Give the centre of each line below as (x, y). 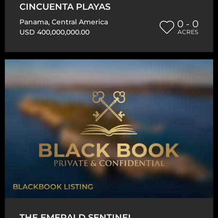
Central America (80, 22)
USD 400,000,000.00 (54, 32)
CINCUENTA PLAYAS (65, 7)
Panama (34, 22)
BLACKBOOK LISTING (53, 187)
